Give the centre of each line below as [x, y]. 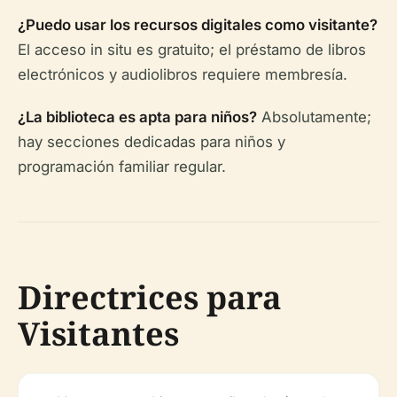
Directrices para [150, 297]
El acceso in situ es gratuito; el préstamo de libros [192, 50]
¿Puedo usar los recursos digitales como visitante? [198, 25]
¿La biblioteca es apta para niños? [137, 117]
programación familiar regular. [122, 167]
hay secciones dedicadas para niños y [152, 142]
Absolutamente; [314, 117]
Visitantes [98, 334]
